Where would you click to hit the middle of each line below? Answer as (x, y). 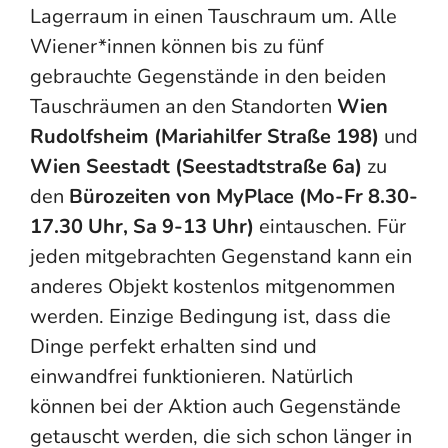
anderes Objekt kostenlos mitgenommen (212, 286)
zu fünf (293, 46)
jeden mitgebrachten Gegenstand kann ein (221, 256)
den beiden (335, 76)
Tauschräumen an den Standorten (183, 106)
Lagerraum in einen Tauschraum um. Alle (213, 16)
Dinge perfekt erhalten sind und (173, 346)
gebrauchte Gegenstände (144, 76)
